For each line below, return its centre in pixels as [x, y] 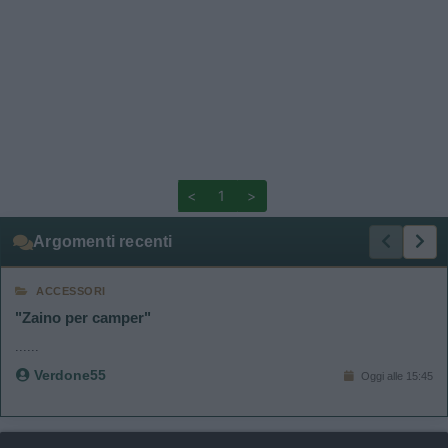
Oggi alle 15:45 [395, 375]
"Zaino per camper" [83, 317]
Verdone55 [68, 375]
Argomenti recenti [103, 241]
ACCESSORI [71, 291]
